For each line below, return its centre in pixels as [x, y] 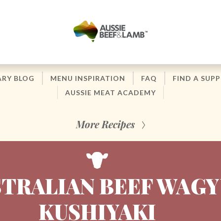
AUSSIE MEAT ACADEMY [110, 92]
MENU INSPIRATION [88, 78]
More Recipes [105, 124]
